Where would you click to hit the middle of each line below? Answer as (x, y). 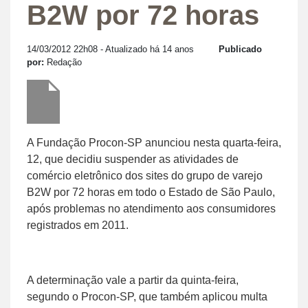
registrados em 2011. (78, 225)
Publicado (240, 49)
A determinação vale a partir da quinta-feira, (133, 280)
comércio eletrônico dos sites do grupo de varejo (145, 175)
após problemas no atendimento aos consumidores (151, 208)
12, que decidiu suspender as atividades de (133, 159)
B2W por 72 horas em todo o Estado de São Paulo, (151, 192)
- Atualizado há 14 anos (146, 49)
